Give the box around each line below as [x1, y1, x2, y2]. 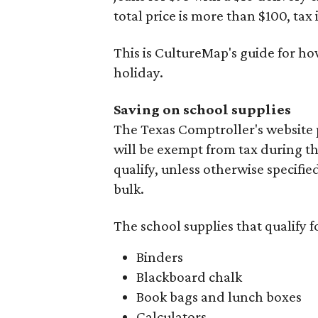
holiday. [114, 64, 163, 81]
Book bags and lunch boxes [136, 288, 302, 305]
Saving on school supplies [114, 101, 291, 118]
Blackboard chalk [136, 268, 242, 285]
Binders [136, 248, 183, 265]
